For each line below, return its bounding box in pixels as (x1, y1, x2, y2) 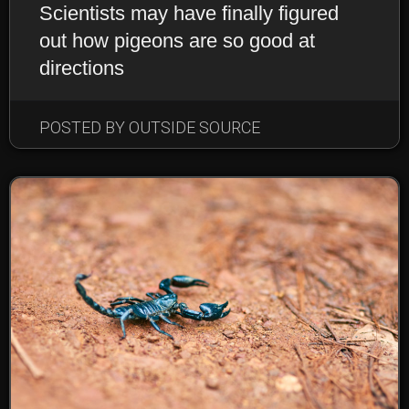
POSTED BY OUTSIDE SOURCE (39, 117, 260, 137)
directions (39, 56, 124, 79)
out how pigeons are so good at (39, 28, 315, 52)
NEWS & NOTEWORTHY (51, 125, 258, 146)
